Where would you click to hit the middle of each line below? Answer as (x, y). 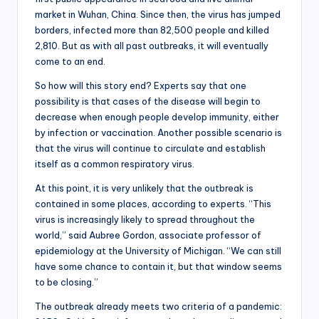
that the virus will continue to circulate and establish (150, 148)
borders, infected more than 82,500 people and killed (152, 30)
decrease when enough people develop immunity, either (157, 117)
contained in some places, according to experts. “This (153, 204)
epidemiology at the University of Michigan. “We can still (158, 251)
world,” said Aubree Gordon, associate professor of (148, 235)
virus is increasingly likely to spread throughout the (145, 220)
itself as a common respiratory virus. (115, 164)
